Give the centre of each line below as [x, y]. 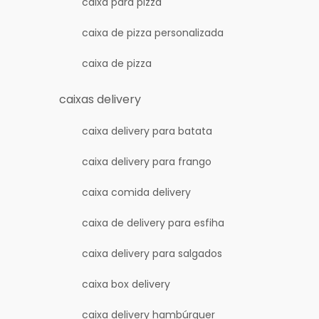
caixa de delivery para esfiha [153, 223]
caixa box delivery [126, 284]
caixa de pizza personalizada [153, 33]
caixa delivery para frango [147, 162]
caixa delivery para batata [147, 131]
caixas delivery [100, 99]
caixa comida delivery [137, 192]
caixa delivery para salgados [152, 253]
